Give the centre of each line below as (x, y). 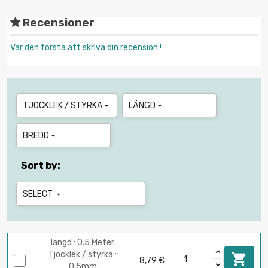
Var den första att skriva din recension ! (86, 48)
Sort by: (41, 166)
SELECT (39, 194)
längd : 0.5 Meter (83, 242)
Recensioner (57, 23)
